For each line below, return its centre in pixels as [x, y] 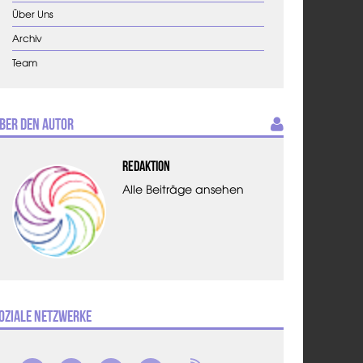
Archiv [28, 38]
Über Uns [33, 14]
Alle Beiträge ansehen [183, 188]
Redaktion [146, 167]
